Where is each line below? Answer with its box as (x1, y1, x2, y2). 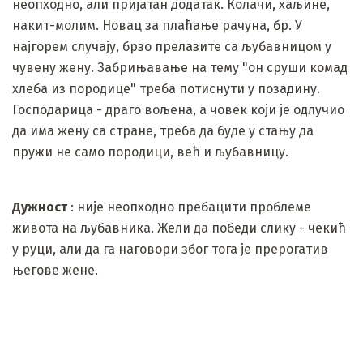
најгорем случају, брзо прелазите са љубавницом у (12, 38, 331, 54)
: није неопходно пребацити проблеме (67, 199, 311, 215)
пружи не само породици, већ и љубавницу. (12, 143, 288, 160)
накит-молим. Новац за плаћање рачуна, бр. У (12, 17, 302, 33)
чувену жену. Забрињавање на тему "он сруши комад (12, 59, 348, 75)
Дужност (12, 199, 67, 215)
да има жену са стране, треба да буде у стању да (12, 122, 314, 139)
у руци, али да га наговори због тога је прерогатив (12, 241, 328, 257)
